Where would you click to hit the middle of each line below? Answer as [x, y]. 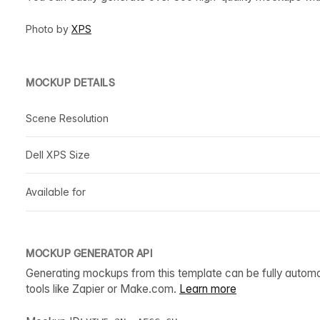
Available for [56, 191]
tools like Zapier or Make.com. [102, 289]
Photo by [49, 29]
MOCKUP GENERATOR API [89, 253]
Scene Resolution [67, 118]
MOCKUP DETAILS [70, 82]
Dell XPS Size [58, 154]
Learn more [208, 289]
